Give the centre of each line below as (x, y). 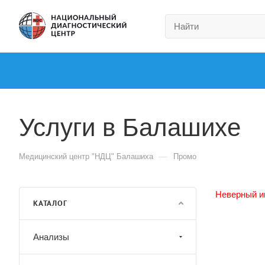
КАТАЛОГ (50, 203)
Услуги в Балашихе (130, 127)
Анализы (51, 237)
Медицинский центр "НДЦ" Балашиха (86, 156)
